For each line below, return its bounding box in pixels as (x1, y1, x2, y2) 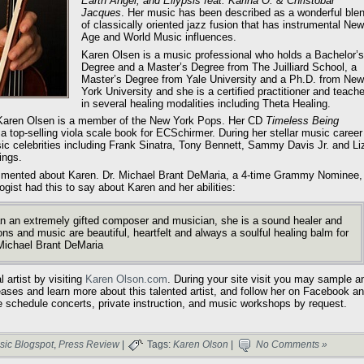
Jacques (81, 6, 121, 19)
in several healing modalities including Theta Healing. (81, 97, 331, 110)
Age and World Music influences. (81, 31, 236, 44)
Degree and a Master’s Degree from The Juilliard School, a (81, 60, 357, 73)
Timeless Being (266, 115, 339, 128)
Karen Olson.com (85, 272, 167, 285)
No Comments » (256, 339, 327, 351)
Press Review (58, 339, 119, 351)
